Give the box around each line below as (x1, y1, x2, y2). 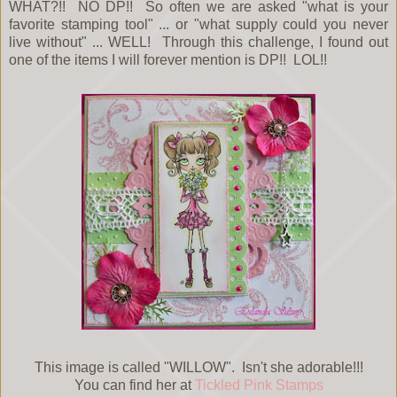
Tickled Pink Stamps (194, 378, 323, 393)
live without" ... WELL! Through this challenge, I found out (9, 35, 388, 51)
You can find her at (74, 378, 195, 393)
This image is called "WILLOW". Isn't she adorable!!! (34, 360, 363, 376)
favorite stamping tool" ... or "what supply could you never (9, 17, 388, 33)
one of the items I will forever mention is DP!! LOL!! (9, 52, 331, 68)
